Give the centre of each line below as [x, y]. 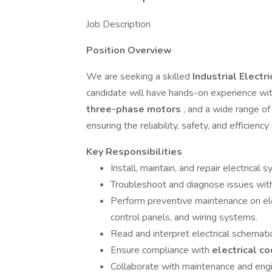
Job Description [118, 24]
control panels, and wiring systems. [184, 217]
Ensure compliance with [161, 250]
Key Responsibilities [134, 152]
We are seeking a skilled [139, 76]
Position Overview [129, 50]
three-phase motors [135, 109]
